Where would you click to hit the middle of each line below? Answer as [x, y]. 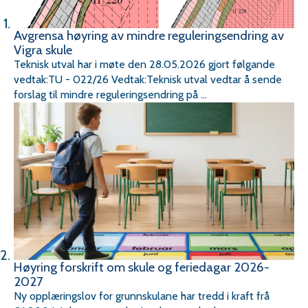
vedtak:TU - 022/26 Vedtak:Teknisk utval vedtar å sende [148, 79]
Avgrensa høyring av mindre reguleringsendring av [149, 35]
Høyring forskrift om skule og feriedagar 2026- [142, 267]
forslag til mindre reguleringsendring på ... [110, 94]
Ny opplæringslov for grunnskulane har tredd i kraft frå [142, 296]
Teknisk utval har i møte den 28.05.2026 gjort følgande [144, 64]
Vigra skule [43, 49]
